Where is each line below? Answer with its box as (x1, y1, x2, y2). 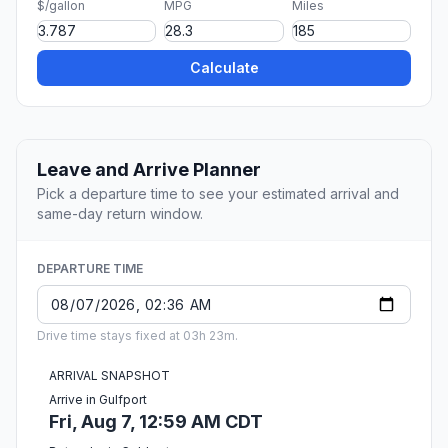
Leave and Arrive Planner (37, 159, 261, 181)
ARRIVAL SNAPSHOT (49, 368, 170, 384)
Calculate (189, 59, 259, 77)
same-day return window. (37, 205, 203, 223)
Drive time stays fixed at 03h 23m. (37, 328, 238, 344)
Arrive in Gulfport (49, 392, 147, 408)
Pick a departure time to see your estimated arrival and (37, 185, 399, 203)
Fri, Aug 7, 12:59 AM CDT (49, 411, 263, 433)
